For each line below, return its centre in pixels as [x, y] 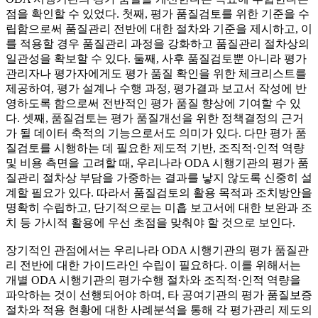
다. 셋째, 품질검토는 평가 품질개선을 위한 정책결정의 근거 [155, 119]
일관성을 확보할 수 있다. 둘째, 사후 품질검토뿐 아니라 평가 [156, 59]
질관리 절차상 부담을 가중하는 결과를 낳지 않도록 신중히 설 [159, 178]
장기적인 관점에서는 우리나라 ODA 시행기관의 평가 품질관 [157, 251]
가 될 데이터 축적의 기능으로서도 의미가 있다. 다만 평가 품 [156, 133]
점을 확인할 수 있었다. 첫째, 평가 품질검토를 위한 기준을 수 [158, 14]
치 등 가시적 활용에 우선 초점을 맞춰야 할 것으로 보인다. [150, 223]
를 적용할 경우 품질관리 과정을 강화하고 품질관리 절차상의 [158, 44]
